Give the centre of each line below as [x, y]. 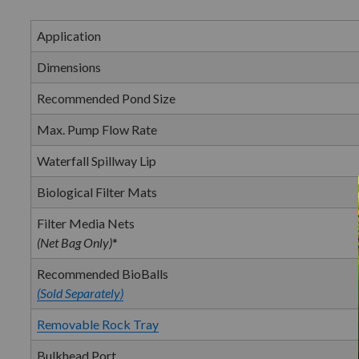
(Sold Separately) [81, 293]
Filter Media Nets [86, 223]
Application [69, 36]
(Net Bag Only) [75, 242]
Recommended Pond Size [107, 98]
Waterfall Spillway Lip [97, 161]
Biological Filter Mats [97, 192]
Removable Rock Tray [98, 324]
